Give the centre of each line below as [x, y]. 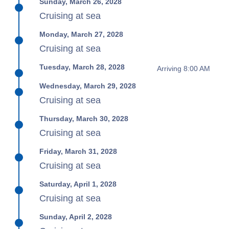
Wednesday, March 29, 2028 [88, 86]
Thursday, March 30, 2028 [84, 119]
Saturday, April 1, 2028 [78, 184]
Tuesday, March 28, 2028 [82, 67]
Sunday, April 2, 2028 [76, 217]
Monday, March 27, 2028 [82, 34]
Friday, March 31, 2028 [78, 151]
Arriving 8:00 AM [183, 68]
